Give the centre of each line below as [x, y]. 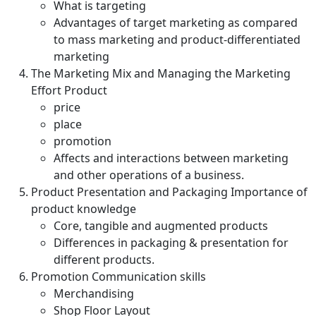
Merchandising [94, 293]
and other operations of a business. [149, 175]
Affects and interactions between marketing [171, 158]
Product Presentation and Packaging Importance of [169, 192]
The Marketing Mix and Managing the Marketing [161, 73]
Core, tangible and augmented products [161, 226]
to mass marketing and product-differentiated [177, 39]
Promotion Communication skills [119, 276]
